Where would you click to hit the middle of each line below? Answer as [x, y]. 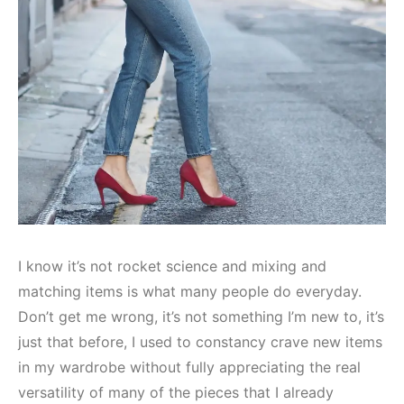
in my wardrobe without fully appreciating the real [189, 367]
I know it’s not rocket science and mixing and [172, 266]
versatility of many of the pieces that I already [176, 393]
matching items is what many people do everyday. [190, 292]
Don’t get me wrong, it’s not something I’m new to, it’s [201, 317]
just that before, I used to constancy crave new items [200, 342]
